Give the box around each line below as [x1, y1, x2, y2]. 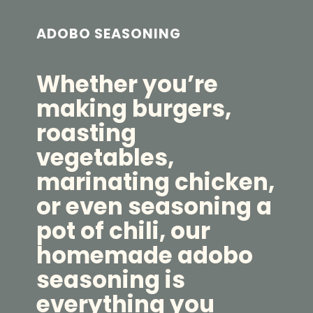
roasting [36, 117, 137, 149]
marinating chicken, [36, 166, 275, 198]
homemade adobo [36, 239, 254, 271]
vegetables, [36, 141, 175, 173]
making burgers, [36, 92, 232, 124]
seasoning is [36, 263, 186, 296]
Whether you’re [36, 68, 219, 100]
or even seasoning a [36, 190, 272, 222]
